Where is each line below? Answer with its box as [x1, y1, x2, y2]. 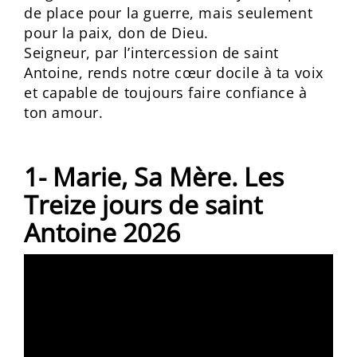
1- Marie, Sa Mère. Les [24, 159, 284, 194]
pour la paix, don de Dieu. [24, 23, 210, 42]
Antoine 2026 [24, 215, 180, 249]
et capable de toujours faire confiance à [24, 83, 308, 102]
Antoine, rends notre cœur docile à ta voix [24, 63, 324, 82]
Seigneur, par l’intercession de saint [24, 43, 279, 62]
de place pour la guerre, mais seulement [24, 3, 313, 22]
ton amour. [24, 103, 104, 122]
